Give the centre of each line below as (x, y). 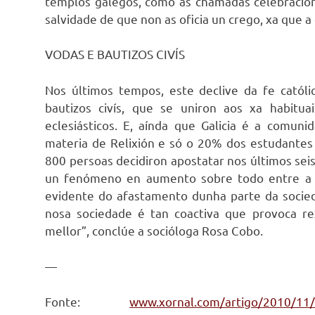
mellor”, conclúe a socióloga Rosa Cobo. (154, 230)
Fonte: (88, 301)
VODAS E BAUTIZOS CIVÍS (115, 54)
